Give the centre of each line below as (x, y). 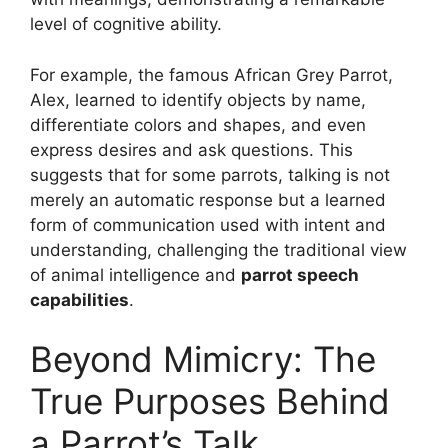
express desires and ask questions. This (191, 149)
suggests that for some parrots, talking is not (210, 174)
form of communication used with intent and (208, 224)
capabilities (79, 299)
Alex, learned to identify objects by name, (198, 99)
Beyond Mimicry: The (203, 359)
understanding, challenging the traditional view (218, 249)
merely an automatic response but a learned (208, 199)
